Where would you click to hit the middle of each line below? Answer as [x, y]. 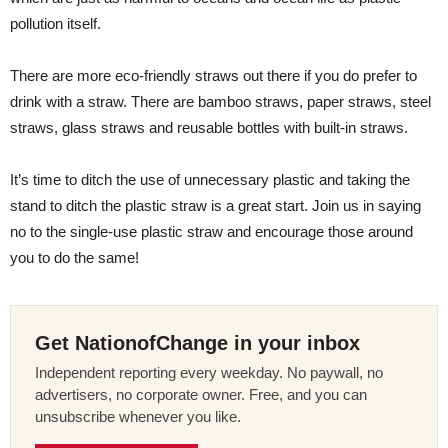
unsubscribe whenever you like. [138, 417]
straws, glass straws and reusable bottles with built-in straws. [209, 128]
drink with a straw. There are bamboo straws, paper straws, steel [220, 102]
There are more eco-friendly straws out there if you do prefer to [213, 76]
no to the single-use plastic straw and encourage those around [211, 232]
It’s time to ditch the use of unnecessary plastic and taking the [210, 180]
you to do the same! [74, 258]
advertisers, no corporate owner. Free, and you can [201, 395]
